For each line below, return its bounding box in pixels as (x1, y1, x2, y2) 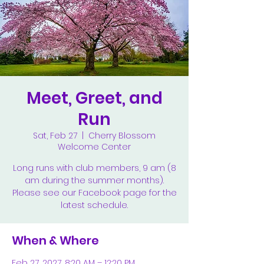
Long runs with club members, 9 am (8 (12, 162, 176, 174)
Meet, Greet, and (26, 87, 163, 110)
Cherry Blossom (88, 130, 156, 141)
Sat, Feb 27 (33, 130, 77, 141)
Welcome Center (58, 141, 131, 153)
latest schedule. (61, 199, 128, 211)
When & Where (12, 232, 99, 249)
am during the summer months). (25, 174, 164, 186)
